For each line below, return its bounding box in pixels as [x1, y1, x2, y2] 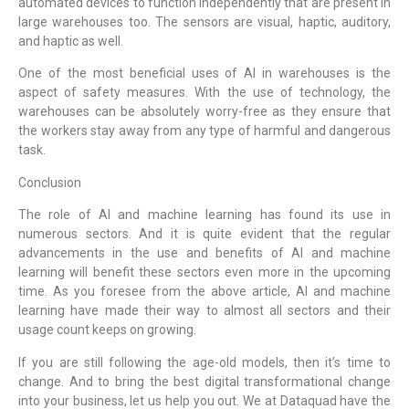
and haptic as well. [18, 33, 126, 48]
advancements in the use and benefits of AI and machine [18, 246, 391, 261]
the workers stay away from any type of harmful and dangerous [18, 123, 391, 139]
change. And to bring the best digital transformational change [18, 373, 391, 389]
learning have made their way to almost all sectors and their [18, 303, 391, 319]
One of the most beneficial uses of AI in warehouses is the [18, 66, 391, 81]
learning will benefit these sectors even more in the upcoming [18, 265, 391, 280]
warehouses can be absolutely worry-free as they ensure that [18, 104, 391, 120]
